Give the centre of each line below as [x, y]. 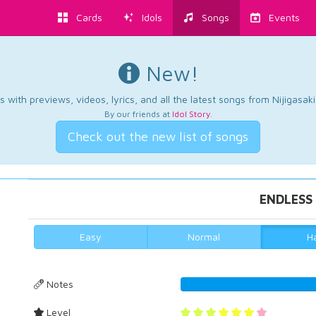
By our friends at [138, 114]
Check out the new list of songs [158, 136]
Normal [204, 237]
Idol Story [191, 114]
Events [280, 17]
